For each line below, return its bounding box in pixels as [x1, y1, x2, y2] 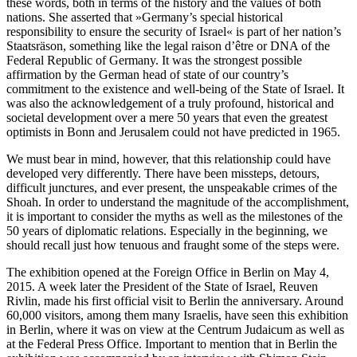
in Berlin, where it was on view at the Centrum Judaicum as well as [6, 323, 344, 337]
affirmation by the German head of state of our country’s [6, 68, 288, 82]
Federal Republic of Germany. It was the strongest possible [6, 53, 302, 68]
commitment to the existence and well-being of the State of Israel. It [6, 82, 344, 96]
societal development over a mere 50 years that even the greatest [6, 111, 328, 125]
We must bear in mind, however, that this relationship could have [6, 152, 331, 167]
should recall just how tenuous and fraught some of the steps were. [6, 238, 339, 253]
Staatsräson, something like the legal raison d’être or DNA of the [6, 39, 330, 53]
